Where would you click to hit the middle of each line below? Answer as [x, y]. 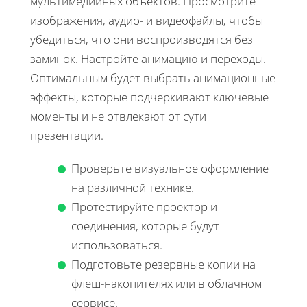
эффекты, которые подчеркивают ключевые [149, 97]
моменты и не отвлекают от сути [118, 116]
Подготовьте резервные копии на [163, 264]
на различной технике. [133, 187]
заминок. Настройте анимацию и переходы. [148, 58]
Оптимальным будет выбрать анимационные [153, 77]
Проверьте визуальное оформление [170, 168]
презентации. [67, 135]
